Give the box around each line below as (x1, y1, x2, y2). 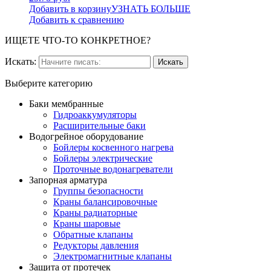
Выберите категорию (5, 77, 93, 88)
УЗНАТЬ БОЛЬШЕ (111, 3, 191, 14)
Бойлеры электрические (53, 152, 152, 163)
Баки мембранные (29, 98, 103, 109)
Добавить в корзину (29, 3, 111, 14)
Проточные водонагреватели (53, 163, 173, 174)
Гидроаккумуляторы (53, 109, 137, 120)
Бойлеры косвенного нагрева (53, 142, 174, 152)
